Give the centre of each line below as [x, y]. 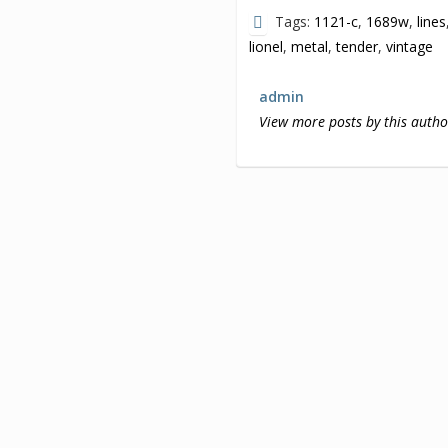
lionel [266, 46]
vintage [410, 46]
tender [357, 46]
